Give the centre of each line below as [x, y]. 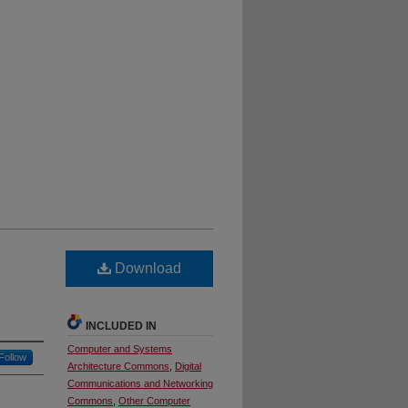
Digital [188, 366]
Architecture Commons [118, 366]
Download [146, 268]
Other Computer [154, 401]
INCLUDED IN [121, 326]
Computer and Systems [120, 349]
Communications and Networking [140, 383]
